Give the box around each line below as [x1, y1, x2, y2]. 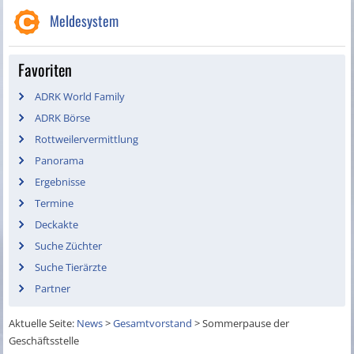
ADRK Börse [35, 111, 91, 126]
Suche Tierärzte [35, 260, 107, 275]
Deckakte [35, 217, 79, 232]
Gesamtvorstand [113, 316, 193, 331]
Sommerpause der [202, 316, 290, 331]
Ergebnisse [35, 175, 86, 190]
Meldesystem [50, 10, 119, 32]
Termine [35, 196, 74, 211]
